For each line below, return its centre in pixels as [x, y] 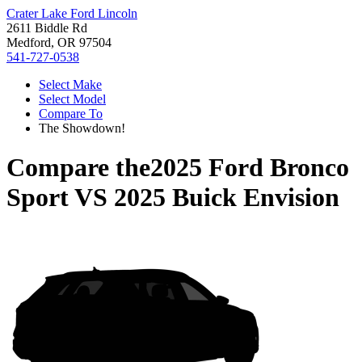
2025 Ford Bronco [250, 168]
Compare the [78, 168]
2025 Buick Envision [227, 198]
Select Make [70, 84]
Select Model [72, 99]
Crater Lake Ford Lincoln [72, 13]
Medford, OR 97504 [59, 42]
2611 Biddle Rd [47, 28]
